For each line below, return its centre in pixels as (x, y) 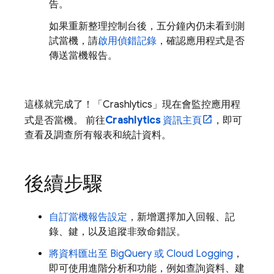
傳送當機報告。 (83, 56)
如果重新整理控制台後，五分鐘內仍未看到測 (147, 26)
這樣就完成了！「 (64, 105)
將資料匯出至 (80, 254)
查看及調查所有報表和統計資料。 (98, 135)
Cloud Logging (200, 254)
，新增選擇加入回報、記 (181, 217)
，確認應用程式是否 (201, 41)
